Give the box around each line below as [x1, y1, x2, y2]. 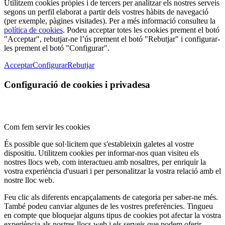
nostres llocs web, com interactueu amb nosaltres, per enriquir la [4, 158, 206, 167]
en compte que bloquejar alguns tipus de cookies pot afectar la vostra [4, 211, 221, 220]
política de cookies [4, 26, 63, 35]
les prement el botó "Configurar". [4, 44, 109, 53]
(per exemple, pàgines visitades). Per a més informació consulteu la [4, 17, 215, 26]
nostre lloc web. [4, 176, 54, 185]
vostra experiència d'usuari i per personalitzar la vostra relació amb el [4, 167, 221, 176]
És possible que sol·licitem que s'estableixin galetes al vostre [4, 140, 194, 149]
